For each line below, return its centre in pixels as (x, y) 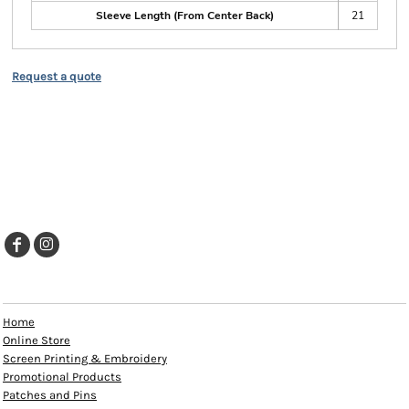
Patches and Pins (50, 395)
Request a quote (57, 76)
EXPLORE (44, 289)
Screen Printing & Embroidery (85, 358)
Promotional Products (62, 377)
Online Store (37, 340)
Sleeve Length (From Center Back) (185, 16)
